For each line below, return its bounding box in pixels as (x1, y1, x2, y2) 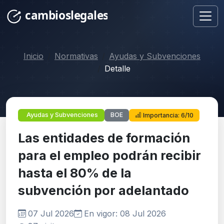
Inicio (23, 51, 43, 61)
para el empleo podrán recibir (18, 147, 201, 163)
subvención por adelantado (18, 182, 189, 198)
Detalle (104, 63, 130, 73)
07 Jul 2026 (28, 208, 74, 218)
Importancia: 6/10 (142, 111, 193, 119)
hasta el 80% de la (18, 165, 131, 180)
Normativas (54, 51, 98, 61)
